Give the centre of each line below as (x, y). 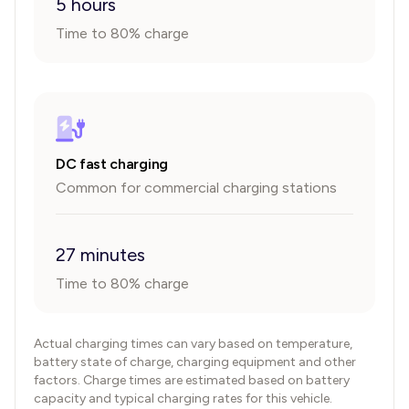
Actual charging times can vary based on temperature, (193, 344)
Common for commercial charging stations (196, 188)
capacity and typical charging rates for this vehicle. (183, 399)
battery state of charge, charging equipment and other (195, 362)
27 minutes (100, 255)
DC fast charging (112, 164)
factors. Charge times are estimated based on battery (192, 380)
